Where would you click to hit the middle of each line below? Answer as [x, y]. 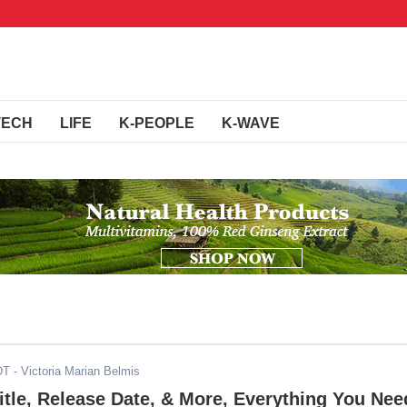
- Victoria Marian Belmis [75, 371]
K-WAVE [251, 123]
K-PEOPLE [157, 123]
